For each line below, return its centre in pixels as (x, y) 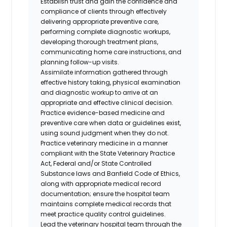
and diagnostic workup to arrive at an (100, 92)
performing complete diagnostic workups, (106, 31)
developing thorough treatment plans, (100, 42)
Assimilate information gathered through (104, 72)
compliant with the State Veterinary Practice (108, 153)
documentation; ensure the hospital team (105, 194)
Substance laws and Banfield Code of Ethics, (110, 173)
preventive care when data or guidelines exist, (111, 123)
